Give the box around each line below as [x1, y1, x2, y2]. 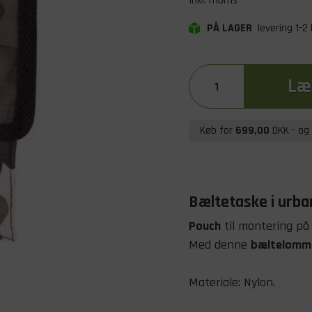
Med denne [189, 237, 251, 253]
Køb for [200, 123, 235, 138]
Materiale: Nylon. [189, 274, 275, 290]
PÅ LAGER [207, 21, 255, 36]
